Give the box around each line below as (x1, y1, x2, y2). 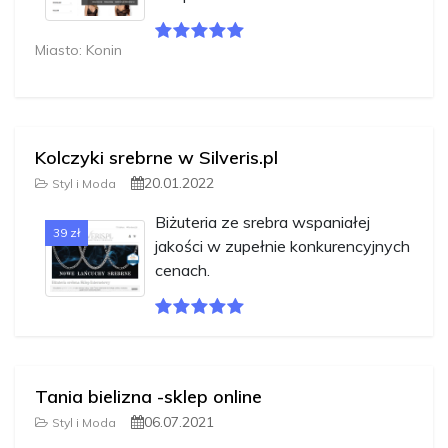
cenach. (155, 259, 210, 280)
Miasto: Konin (35, 40, 122, 59)
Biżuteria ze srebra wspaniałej (155, 211, 370, 232)
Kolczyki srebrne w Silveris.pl (35, 145, 278, 169)
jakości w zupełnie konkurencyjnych (155, 235, 410, 256)
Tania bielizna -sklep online (35, 384, 262, 408)
